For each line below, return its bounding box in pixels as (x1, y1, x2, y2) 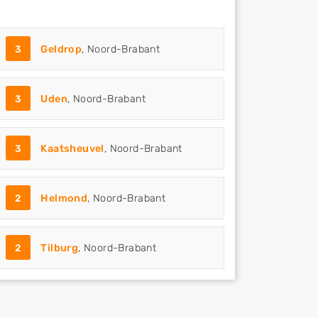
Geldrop (40, 43, 82, 55)
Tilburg (40, 242, 79, 254)
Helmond (40, 192, 88, 204)
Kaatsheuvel (40, 143, 104, 155)
